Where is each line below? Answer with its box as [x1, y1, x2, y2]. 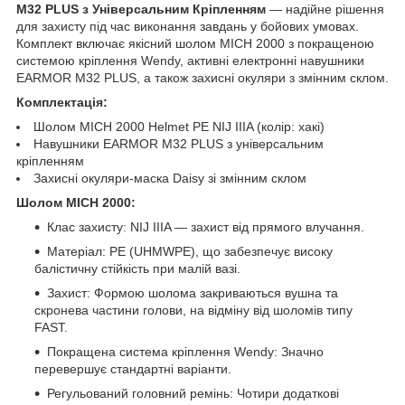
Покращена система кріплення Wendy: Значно [47, 344, 324, 359]
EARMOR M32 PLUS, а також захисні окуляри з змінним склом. [16, 71, 389, 85]
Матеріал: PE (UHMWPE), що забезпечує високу [47, 244, 333, 259]
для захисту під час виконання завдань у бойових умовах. [16, 19, 359, 33]
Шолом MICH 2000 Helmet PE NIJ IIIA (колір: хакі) [33, 119, 325, 134]
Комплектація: [16, 95, 108, 109]
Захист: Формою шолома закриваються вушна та [47, 286, 338, 300]
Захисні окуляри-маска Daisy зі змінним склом [33, 171, 306, 185]
